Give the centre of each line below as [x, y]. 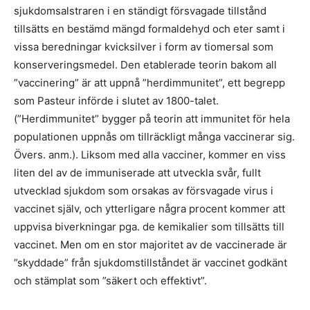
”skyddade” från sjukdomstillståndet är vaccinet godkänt [151, 263]
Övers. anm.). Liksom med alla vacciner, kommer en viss [150, 155]
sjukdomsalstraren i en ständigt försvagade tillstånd [140, 11]
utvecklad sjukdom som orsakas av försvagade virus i [144, 191]
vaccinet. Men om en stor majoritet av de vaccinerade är [151, 245]
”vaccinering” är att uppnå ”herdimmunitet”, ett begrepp [149, 83]
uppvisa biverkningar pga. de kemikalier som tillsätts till [149, 227]
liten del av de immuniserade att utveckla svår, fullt [137, 173]
